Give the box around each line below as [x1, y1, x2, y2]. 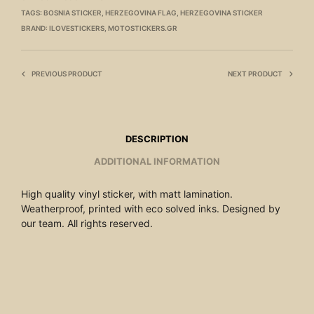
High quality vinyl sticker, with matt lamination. [21, 188, 233, 200]
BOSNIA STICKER [43, 8, 102, 18]
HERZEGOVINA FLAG [105, 8, 177, 18]
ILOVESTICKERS [49, 24, 104, 33]
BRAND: [21, 24, 49, 33]
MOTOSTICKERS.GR [108, 24, 177, 33]
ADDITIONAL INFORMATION [94, 155, 220, 167]
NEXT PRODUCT [228, 69, 282, 78]
